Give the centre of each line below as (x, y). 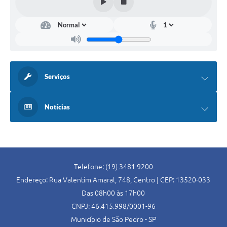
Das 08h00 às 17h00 (113, 193)
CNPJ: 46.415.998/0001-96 (113, 206)
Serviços (57, 77)
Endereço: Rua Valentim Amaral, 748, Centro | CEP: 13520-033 (113, 180)
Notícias (57, 107)
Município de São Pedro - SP (113, 220)
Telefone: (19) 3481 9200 (113, 167)
